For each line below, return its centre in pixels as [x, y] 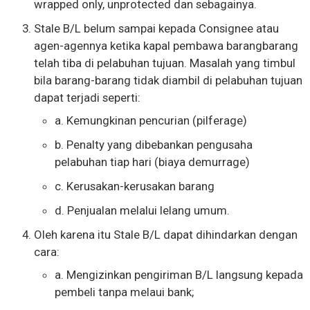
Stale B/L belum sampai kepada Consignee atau [156, 28]
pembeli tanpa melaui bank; [124, 292]
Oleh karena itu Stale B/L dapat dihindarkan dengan [165, 234]
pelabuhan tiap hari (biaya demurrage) [152, 162]
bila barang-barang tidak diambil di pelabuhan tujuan [168, 80]
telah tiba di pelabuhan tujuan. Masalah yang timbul [164, 63]
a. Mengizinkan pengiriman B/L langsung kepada [179, 274]
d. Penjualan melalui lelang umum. [142, 210]
